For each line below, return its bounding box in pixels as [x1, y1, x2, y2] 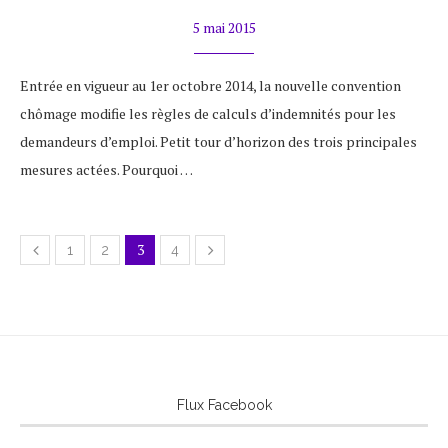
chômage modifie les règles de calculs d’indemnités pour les [20, 104, 396, 123]
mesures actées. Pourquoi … [20, 160, 193, 179]
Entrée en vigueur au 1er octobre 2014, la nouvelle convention [20, 76, 401, 95]
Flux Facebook [176, 397, 272, 413]
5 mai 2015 [192, 18, 256, 37]
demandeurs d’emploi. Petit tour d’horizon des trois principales [20, 132, 417, 151]
